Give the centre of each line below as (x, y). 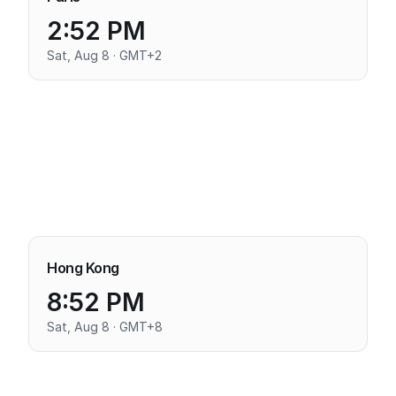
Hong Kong (83, 268)
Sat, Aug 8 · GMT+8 (105, 327)
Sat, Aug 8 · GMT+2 (104, 55)
